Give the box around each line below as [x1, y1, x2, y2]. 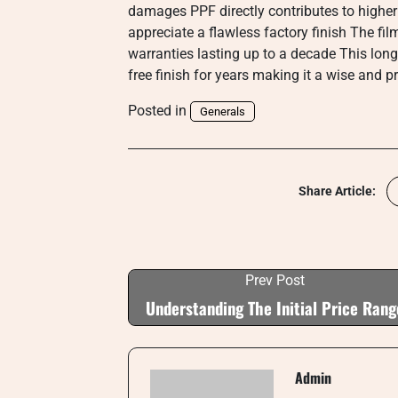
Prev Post [244, 272, 305, 289]
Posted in [128, 102, 190, 119]
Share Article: [298, 184, 376, 198]
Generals [200, 105, 245, 118]
